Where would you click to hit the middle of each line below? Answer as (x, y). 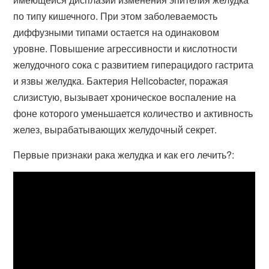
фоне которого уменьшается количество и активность (133, 113)
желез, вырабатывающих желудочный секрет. (115, 129)
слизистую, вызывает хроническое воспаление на (125, 97)
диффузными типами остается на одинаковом (116, 32)
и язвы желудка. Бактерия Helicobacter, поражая (121, 81)
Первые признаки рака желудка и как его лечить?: (124, 155)
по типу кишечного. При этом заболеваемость (116, 16)
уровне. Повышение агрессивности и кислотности (125, 48)
